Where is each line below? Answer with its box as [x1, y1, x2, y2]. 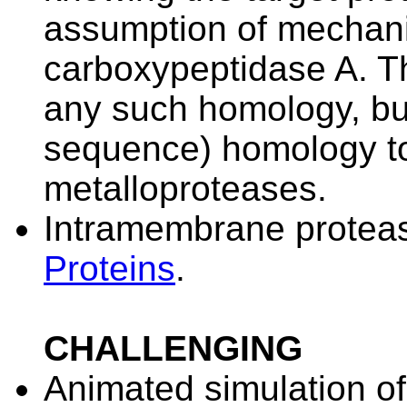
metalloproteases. [44, 169, 327, 208]
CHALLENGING [44, 329, 303, 368]
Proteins [44, 249, 175, 288]
